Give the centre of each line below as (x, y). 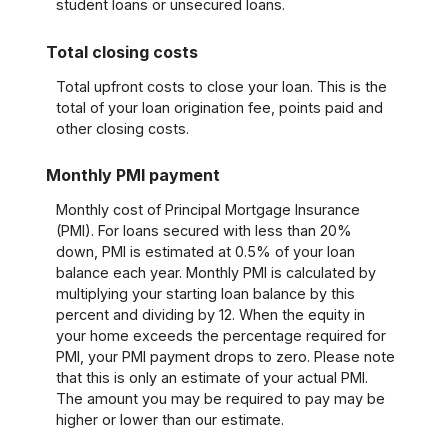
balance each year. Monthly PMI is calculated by (215, 273)
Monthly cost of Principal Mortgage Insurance (207, 210)
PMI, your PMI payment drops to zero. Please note (225, 357)
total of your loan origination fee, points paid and (219, 107)
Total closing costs (121, 51)
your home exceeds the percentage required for (220, 336)
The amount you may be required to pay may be (220, 399)
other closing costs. (122, 128)
